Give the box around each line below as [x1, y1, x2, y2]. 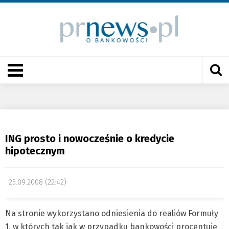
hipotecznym [5, 145, 65, 157]
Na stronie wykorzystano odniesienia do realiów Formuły [5, 209, 218, 218]
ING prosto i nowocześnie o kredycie [5, 132, 174, 145]
